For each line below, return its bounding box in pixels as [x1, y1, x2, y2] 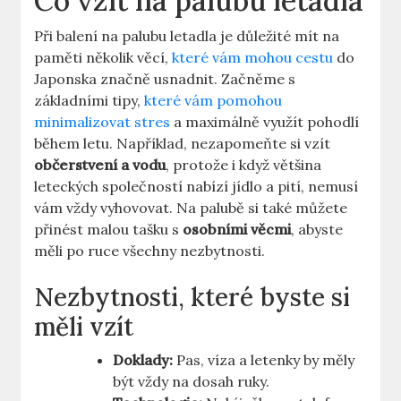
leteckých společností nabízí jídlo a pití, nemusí [34, 177, 359, 196]
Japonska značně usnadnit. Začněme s [34, 70, 296, 89]
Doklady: [113, 351, 174, 370]
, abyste [291, 220, 344, 239]
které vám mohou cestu [172, 48, 334, 67]
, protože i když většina [166, 156, 322, 175]
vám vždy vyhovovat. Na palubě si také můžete [34, 199, 348, 218]
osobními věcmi [183, 220, 292, 239]
